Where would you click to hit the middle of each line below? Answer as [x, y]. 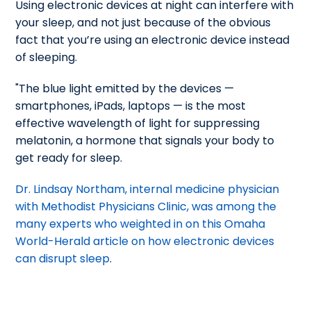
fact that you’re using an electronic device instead [153, 40]
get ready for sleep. [69, 158]
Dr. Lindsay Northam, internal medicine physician [148, 189]
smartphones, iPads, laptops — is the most [131, 106]
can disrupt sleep [63, 258]
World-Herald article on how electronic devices [145, 241]
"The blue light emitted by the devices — [125, 88]
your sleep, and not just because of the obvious [143, 22]
